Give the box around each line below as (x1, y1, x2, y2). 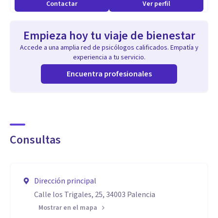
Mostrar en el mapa (38, 203, 97, 213)
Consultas (10, 131, 61, 148)
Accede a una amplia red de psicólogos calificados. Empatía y (19, 43, 199, 53)
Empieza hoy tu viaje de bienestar (23, 27, 195, 44)
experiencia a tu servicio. (73, 53, 145, 62)
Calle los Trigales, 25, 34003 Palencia (34, 189, 155, 200)
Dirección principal (34, 176, 96, 186)
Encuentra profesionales (66, 69, 152, 79)
